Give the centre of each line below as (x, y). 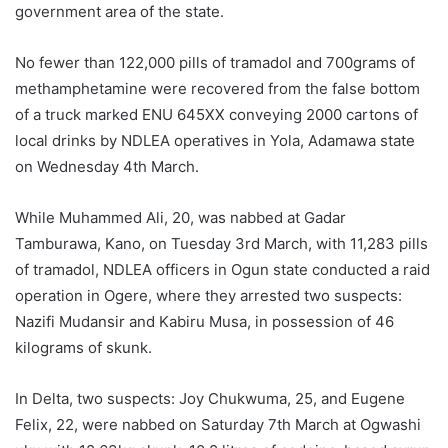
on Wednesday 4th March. (107, 166)
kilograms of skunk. (83, 347)
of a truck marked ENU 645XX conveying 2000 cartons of (216, 114)
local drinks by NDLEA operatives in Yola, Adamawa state (215, 140)
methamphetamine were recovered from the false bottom (217, 88)
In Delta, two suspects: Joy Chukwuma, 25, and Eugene (210, 398)
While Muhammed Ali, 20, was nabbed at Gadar (180, 217)
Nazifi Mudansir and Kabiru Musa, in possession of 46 (204, 321)
